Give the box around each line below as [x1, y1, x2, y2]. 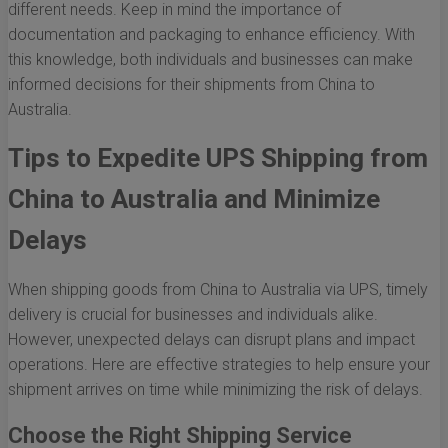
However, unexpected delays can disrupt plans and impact [8, 330, 415, 350]
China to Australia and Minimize [8, 184, 380, 215]
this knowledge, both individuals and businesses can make [8, 50, 413, 70]
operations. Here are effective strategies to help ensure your [8, 355, 430, 375]
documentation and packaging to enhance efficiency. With [8, 25, 415, 45]
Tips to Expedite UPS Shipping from [8, 143, 428, 174]
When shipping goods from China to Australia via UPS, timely [8, 280, 428, 300]
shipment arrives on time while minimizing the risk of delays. [8, 380, 423, 400]
